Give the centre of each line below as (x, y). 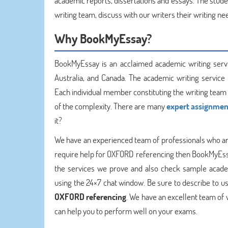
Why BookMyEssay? (103, 38)
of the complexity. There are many (110, 106)
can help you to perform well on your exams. (126, 211)
